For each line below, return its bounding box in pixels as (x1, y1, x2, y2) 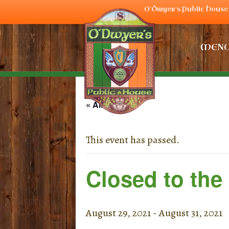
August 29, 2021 (86, 206, 151, 220)
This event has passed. (86, 133, 179, 147)
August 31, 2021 (159, 206, 222, 220)
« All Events (86, 99, 132, 111)
